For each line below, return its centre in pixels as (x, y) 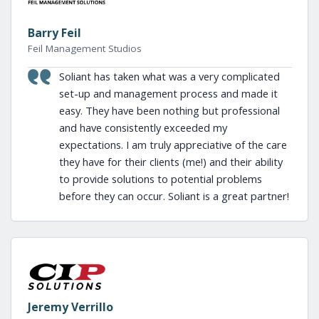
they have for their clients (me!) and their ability (171, 162)
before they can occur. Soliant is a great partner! (174, 196)
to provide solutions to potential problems (160, 179)
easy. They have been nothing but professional (169, 110)
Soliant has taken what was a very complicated (169, 76)
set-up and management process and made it (168, 93)
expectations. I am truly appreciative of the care (173, 145)
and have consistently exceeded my (143, 127)
